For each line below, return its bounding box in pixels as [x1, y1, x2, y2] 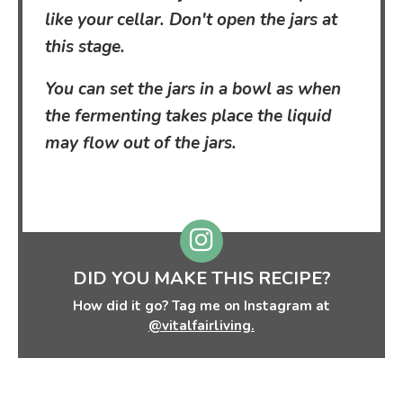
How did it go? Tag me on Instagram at [73, 297, 330, 316]
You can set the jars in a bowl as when [45, 77, 341, 102]
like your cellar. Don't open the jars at [45, 8, 337, 32]
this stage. [45, 35, 125, 59]
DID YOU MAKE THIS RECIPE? [72, 266, 331, 291]
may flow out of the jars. [45, 131, 237, 156]
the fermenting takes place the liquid [45, 104, 331, 129]
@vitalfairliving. [148, 317, 255, 336]
